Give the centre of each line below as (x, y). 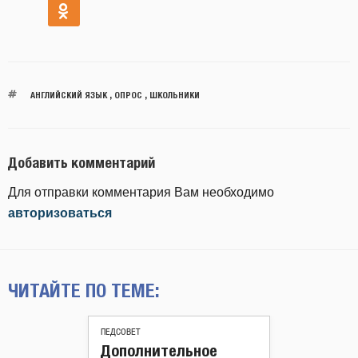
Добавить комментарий (82, 163)
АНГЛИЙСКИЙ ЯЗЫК (68, 95)
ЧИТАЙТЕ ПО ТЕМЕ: (84, 290)
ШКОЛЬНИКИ (174, 95)
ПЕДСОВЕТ (121, 332)
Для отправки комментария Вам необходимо (141, 192)
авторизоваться (60, 213)
